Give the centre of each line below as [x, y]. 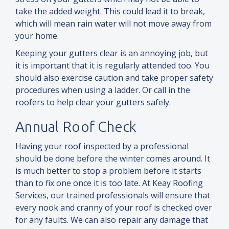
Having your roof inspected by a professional [102, 146]
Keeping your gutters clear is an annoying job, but [112, 53]
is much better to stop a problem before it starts [108, 171]
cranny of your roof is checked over [144, 208]
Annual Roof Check [76, 127]
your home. [37, 36]
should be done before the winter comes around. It [113, 159]
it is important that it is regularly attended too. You [112, 66]
